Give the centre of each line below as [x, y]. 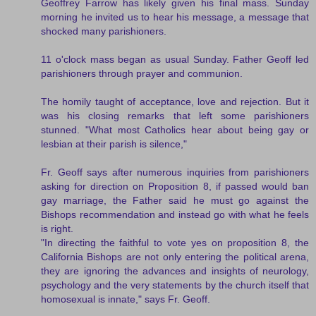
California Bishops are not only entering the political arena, [175, 256]
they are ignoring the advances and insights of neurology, [175, 271]
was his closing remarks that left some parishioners [175, 115]
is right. [57, 228]
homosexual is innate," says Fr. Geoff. [126, 299]
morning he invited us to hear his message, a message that [175, 17]
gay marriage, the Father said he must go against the [175, 200]
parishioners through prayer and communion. [142, 73]
